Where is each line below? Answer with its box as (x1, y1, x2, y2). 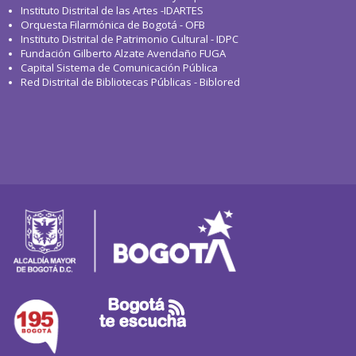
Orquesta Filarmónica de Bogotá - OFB (21, 17, 205, 32)
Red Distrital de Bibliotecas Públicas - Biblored (21, 75, 240, 89)
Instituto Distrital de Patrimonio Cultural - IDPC (21, 32, 238, 46)
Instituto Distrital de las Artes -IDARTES (21, 3, 206, 17)
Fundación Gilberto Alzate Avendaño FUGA (21, 46, 226, 60)
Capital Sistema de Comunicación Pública (21, 60, 218, 75)
